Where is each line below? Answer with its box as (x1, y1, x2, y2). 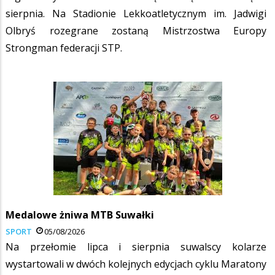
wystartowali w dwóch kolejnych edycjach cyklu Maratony (6, 257, 266, 271)
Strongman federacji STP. (6, 41, 122, 55)
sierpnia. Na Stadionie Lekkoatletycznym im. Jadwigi (6, 6, 266, 20)
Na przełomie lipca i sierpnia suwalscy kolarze (6, 239, 266, 254)
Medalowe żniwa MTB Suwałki (6, 207, 154, 222)
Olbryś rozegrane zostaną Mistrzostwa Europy (6, 23, 266, 37)
